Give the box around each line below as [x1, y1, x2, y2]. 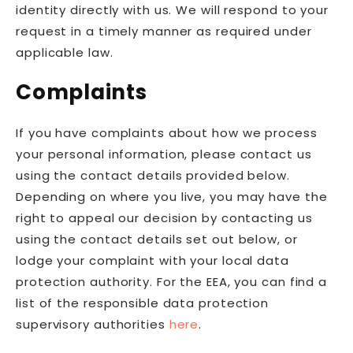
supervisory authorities [16, 316, 169, 333]
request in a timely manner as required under [16, 22, 312, 39]
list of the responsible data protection [16, 295, 269, 311]
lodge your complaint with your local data [16, 252, 289, 269]
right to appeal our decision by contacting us [16, 210, 313, 226]
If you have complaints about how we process [16, 124, 318, 141]
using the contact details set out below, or [16, 231, 298, 247]
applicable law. [16, 43, 113, 61]
